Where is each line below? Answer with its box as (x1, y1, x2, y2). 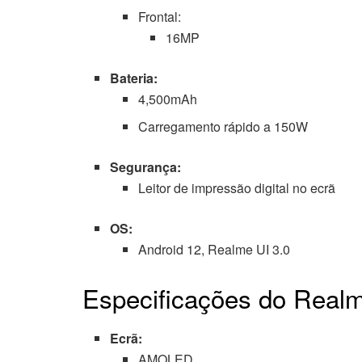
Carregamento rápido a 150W (137, 117, 308, 137)
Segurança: (110, 158, 182, 177)
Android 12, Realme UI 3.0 (137, 240, 290, 259)
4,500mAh (137, 90, 197, 109)
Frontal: (137, 7, 181, 27)
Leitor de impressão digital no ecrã (137, 179, 335, 198)
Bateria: (110, 69, 158, 88)
